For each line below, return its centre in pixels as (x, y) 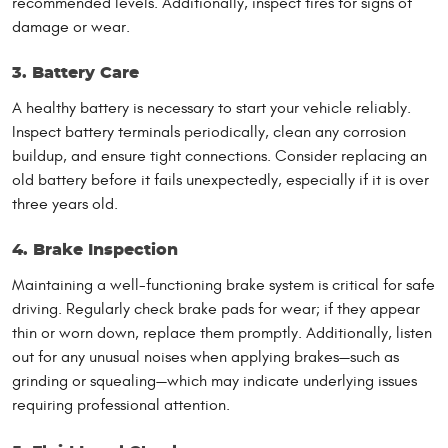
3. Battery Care (75, 72)
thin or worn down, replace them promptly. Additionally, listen (222, 333)
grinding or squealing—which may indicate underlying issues (214, 381)
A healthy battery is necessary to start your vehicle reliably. (211, 107)
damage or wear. (71, 26)
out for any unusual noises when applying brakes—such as (205, 357)
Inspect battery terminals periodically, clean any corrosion (209, 131)
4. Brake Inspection (95, 250)
